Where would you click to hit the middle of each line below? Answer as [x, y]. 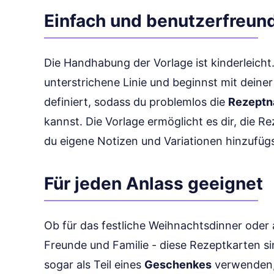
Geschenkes [178, 265]
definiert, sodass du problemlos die [136, 102]
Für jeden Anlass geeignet [154, 183]
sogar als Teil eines [94, 265]
